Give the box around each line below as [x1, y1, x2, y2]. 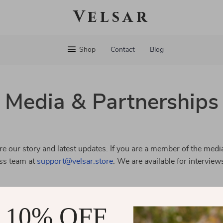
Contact [111, 46, 135, 53]
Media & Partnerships [4, 92, 219, 113]
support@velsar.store [37, 157, 113, 165]
